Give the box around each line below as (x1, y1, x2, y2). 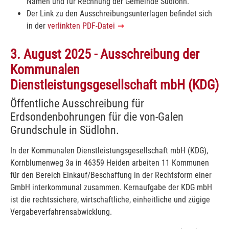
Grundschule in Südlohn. (10, 123, 119, 136)
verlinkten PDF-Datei (48, 20, 117, 31)
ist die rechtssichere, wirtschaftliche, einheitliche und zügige (10, 194, 210, 204)
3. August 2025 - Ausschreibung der (10, 46, 199, 62)
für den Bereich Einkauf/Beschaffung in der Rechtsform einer (10, 170, 212, 180)
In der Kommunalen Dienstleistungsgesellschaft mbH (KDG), (10, 145, 208, 155)
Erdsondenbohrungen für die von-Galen (10, 109, 184, 123)
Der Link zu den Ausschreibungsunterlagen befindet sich (27, 8, 212, 18)
